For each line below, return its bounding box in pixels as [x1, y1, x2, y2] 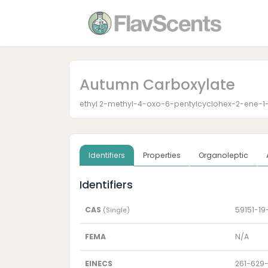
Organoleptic [199, 150, 248, 161]
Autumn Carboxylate [80, 74, 235, 95]
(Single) [102, 206, 130, 215]
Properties [143, 150, 181, 161]
